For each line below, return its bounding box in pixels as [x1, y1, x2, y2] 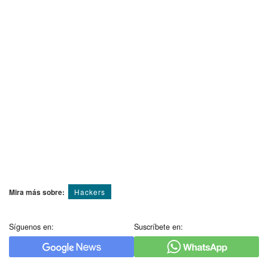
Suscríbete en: [134, 221, 183, 232]
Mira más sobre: [9, 186, 65, 197]
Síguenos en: [9, 221, 54, 232]
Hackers [74, 186, 105, 197]
